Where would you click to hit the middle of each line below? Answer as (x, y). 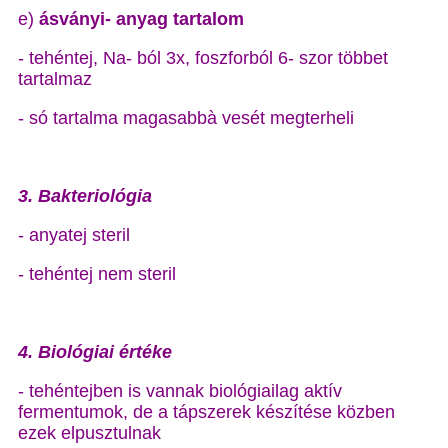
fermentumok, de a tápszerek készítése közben (206, 412)
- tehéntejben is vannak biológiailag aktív (180, 391)
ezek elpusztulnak (89, 433)
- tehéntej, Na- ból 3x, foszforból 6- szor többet (203, 58)
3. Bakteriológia (85, 196)
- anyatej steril (74, 235)
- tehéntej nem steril (97, 274)
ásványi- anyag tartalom (141, 19)
